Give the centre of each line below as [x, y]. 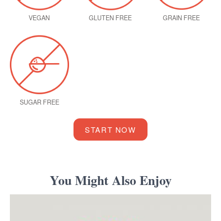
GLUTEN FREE [110, 18]
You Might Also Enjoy [110, 180]
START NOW [110, 130]
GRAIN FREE [182, 18]
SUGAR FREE [39, 102]
